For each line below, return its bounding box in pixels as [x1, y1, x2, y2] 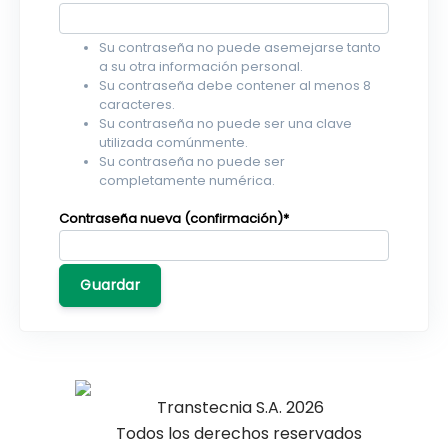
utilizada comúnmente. [99, 133, 249, 151]
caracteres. [99, 95, 176, 113]
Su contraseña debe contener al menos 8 [99, 76, 372, 94]
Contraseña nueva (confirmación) [59, 208, 284, 228]
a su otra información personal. [99, 57, 304, 75]
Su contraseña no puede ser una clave [99, 114, 353, 132]
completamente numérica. [99, 171, 276, 189]
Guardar [80, 274, 140, 295]
